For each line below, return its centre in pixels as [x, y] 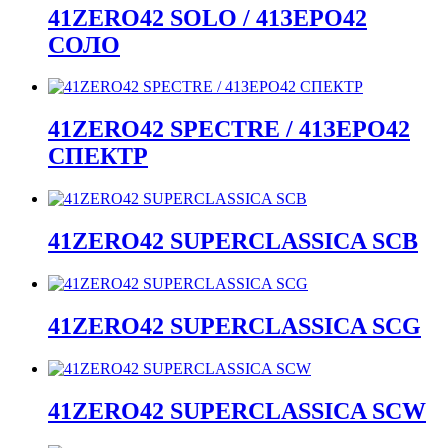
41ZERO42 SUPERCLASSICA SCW [237, 410]
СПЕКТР [98, 156]
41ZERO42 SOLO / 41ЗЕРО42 [207, 17]
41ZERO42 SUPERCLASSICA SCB [233, 241]
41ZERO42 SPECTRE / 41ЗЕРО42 [229, 129]
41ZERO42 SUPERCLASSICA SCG [234, 325]
